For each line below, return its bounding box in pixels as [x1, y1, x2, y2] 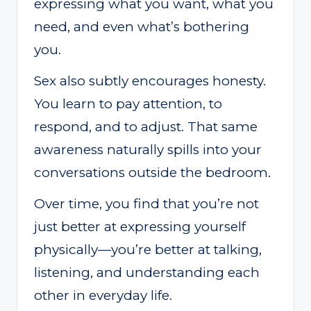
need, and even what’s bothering [34, 18, 249, 35]
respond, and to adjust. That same [34, 118, 258, 135]
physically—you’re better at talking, [34, 241, 262, 258]
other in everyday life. [34, 287, 172, 303]
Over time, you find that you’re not [34, 195, 259, 212]
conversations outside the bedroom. [34, 164, 271, 180]
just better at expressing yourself [34, 218, 246, 235]
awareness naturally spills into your [34, 141, 262, 158]
